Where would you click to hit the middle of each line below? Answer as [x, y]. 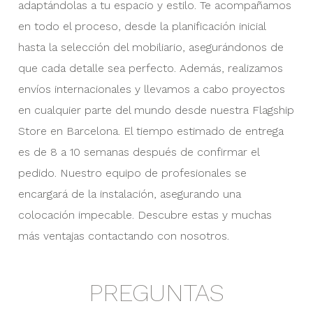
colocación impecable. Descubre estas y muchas [145, 215]
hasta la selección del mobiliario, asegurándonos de [151, 47]
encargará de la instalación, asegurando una [129, 194]
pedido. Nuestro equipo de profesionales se [132, 173]
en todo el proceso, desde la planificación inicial [141, 26]
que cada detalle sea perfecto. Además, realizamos [150, 68]
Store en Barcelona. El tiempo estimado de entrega [151, 131]
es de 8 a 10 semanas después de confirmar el [138, 152]
